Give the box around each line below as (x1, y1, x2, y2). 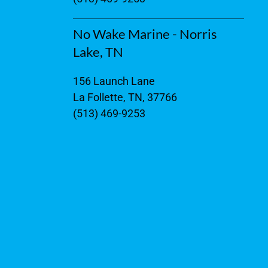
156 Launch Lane (73, 75, 155, 88)
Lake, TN (73, 44, 123, 60)
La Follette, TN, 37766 (73, 91, 177, 104)
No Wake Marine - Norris (73, 26, 217, 42)
